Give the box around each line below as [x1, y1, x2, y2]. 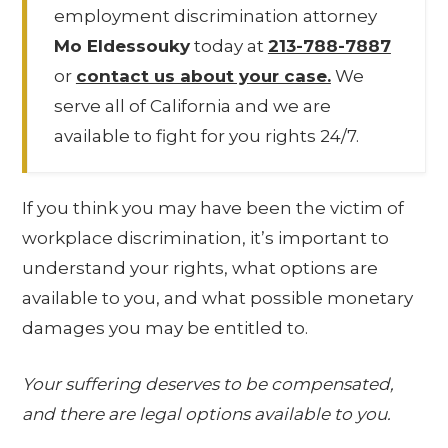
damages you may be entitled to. [22, 318, 309, 338]
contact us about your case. [75, 65, 331, 86]
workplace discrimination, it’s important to [22, 228, 390, 248]
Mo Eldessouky [53, 35, 190, 56]
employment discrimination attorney [53, 5, 377, 26]
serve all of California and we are [53, 95, 331, 116]
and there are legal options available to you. [22, 403, 392, 424]
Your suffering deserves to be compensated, [22, 373, 395, 394]
